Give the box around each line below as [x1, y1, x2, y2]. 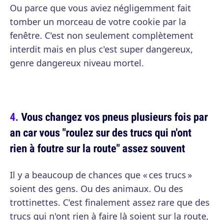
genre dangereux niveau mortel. [10, 57, 144, 69]
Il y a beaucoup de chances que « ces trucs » [10, 169, 192, 181]
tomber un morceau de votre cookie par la [10, 16, 186, 27]
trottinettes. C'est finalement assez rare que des [10, 196, 210, 208]
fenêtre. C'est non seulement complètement [10, 29, 193, 41]
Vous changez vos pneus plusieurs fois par [21, 109, 208, 124]
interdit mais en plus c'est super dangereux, [10, 43, 193, 55]
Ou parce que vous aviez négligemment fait [10, 2, 191, 14]
